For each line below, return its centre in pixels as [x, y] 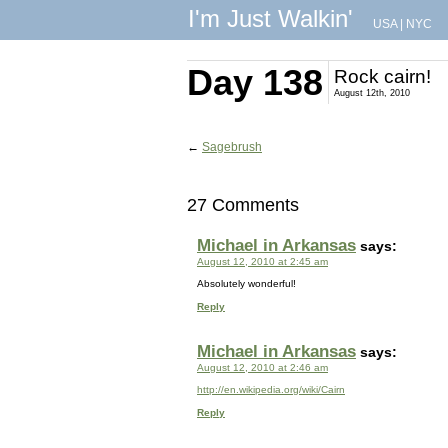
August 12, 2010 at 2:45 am [262, 261]
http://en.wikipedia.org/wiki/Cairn [271, 389]
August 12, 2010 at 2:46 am [262, 367]
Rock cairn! [382, 76]
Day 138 [255, 82]
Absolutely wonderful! [246, 283]
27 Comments [243, 205]
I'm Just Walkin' [270, 18]
